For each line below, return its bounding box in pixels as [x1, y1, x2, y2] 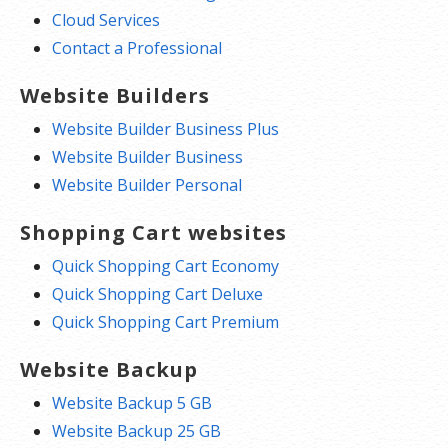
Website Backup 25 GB [52, 419, 221, 442]
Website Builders [20, 81, 210, 109]
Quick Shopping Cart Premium [52, 310, 279, 333]
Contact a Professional [52, 36, 222, 59]
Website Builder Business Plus [52, 117, 279, 140]
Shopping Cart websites [20, 218, 287, 246]
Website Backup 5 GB [52, 391, 212, 414]
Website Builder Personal [52, 173, 242, 196]
